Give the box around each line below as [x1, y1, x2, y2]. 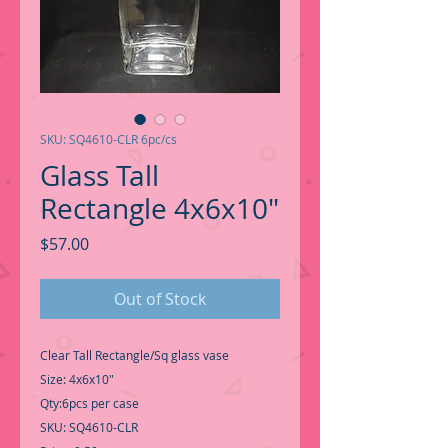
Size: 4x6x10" [40, 371, 117, 387]
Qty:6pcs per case [40, 395, 142, 411]
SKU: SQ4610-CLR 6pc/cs [40, 131, 177, 147]
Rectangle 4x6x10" [40, 190, 279, 227]
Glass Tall [40, 157, 159, 194]
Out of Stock [114, 288, 206, 310]
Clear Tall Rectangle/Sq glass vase [40, 347, 232, 363]
